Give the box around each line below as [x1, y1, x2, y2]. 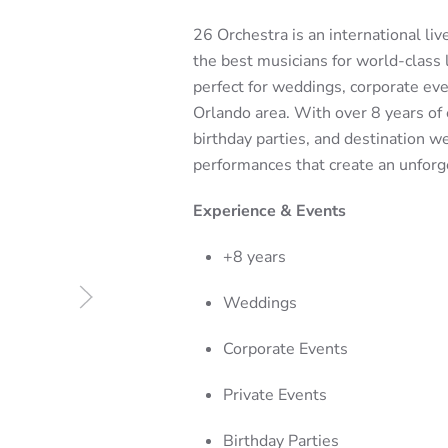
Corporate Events [222, 337, 348, 360]
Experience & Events [192, 199, 346, 222]
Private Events [222, 383, 327, 406]
